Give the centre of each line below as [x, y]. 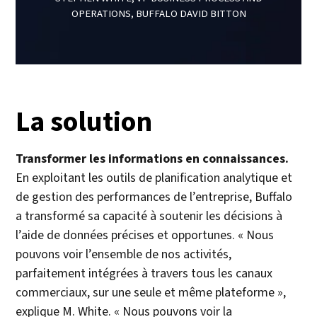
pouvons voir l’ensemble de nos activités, [124, 255]
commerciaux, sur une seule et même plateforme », [151, 293]
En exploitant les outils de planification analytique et [154, 178]
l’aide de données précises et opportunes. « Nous [145, 236]
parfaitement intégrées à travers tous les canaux [144, 274]
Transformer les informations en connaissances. [152, 159]
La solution [84, 121]
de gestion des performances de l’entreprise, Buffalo [154, 197]
